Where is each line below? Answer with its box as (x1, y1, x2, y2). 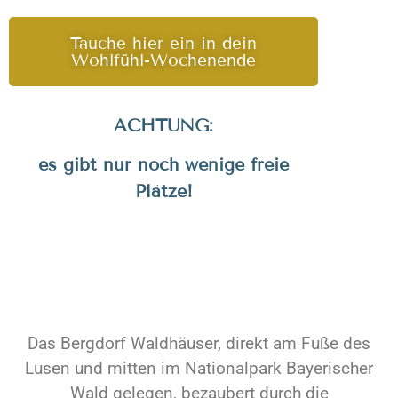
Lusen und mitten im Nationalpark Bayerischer (25, 358, 373, 379)
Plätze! (134, 180, 193, 203)
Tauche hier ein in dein (70, 33, 257, 54)
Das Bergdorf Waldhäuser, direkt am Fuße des (28, 333, 370, 354)
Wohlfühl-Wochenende (71, 50, 256, 71)
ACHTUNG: (114, 114, 213, 136)
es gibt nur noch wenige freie (38, 154, 289, 176)
